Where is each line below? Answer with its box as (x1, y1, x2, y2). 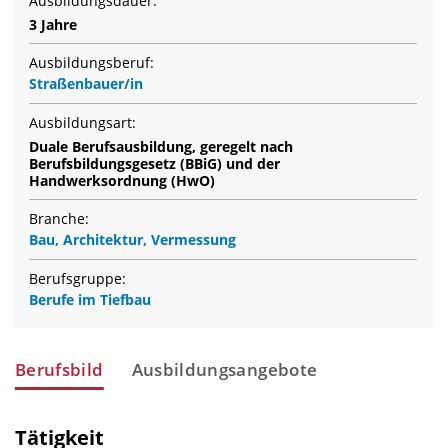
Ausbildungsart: (29, 113, 136, 133)
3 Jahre (29, 15, 77, 35)
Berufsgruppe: (29, 269, 126, 289)
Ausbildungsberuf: (29, 53, 154, 73)
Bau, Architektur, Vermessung (29, 230, 236, 250)
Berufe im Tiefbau (29, 290, 151, 310)
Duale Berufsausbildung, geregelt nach (29, 137, 293, 157)
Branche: (29, 209, 89, 229)
